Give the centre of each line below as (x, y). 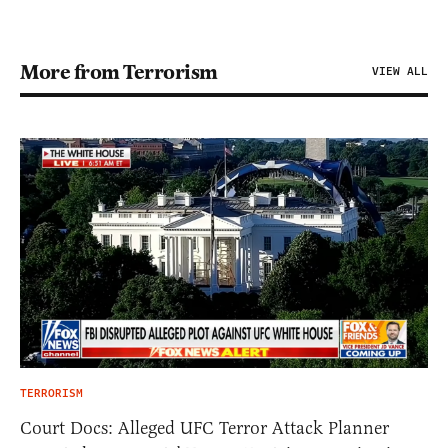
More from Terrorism (119, 72)
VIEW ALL (400, 72)
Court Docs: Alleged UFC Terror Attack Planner (204, 427)
